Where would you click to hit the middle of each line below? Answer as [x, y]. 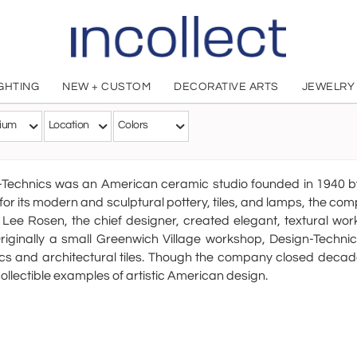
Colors [133, 125]
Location [69, 125]
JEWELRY [328, 87]
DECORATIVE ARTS [226, 87]
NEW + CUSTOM [107, 87]
